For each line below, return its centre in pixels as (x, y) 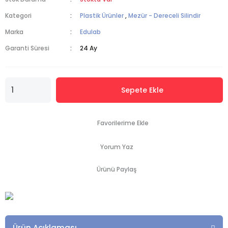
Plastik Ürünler (102, 16)
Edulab (91, 32)
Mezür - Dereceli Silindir (165, 16)
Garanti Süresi (27, 48)
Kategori (18, 16)
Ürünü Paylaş (117, 169)
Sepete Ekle (142, 90)
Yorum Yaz (117, 147)
